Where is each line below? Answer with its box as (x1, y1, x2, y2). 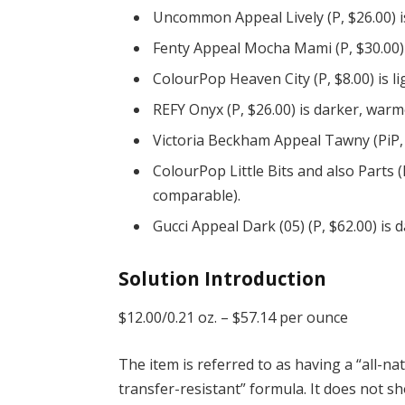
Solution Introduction (118, 266, 327, 291)
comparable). (153, 185, 241, 206)
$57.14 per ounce (232, 307, 349, 328)
